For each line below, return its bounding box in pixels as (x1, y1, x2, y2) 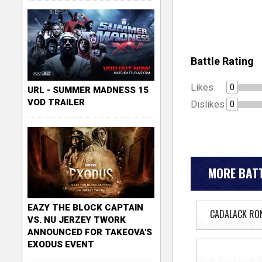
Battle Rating (190, 54, 254, 67)
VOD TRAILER (27, 96, 85, 108)
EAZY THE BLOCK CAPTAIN (27, 202, 144, 213)
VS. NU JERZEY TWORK (27, 214, 126, 225)
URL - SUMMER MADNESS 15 (27, 84, 149, 95)
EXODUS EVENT (27, 239, 95, 250)
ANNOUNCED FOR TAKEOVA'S (27, 226, 153, 237)
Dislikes (190, 98, 225, 110)
